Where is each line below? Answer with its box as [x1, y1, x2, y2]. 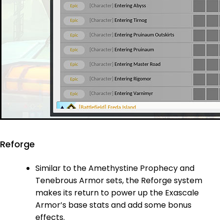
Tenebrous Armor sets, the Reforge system [35, 174, 202, 186]
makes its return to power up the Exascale [35, 187, 199, 198]
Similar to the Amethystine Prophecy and [35, 162, 194, 174]
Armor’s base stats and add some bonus [35, 199, 192, 211]
